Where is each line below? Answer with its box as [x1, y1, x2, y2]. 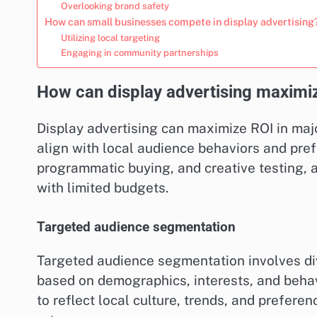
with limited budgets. [37, 179, 168, 195]
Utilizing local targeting [60, 32, 160, 43]
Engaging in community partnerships [60, 47, 219, 58]
